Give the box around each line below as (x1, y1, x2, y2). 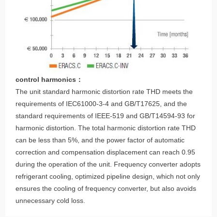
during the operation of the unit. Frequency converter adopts (15, 160, 201, 169)
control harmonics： (15, 76, 83, 84)
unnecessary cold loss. (15, 197, 86, 205)
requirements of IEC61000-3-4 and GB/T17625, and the (15, 100, 187, 108)
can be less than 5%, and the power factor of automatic (15, 136, 185, 144)
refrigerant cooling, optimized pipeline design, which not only (15, 172, 201, 181)
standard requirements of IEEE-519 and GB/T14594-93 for (15, 112, 196, 120)
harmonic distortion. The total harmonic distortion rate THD (15, 124, 196, 132)
